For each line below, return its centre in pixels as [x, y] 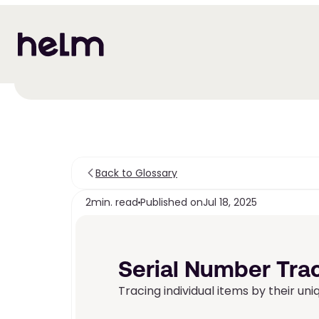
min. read [115, 202]
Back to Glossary [136, 173]
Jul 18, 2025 [230, 202]
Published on [172, 202]
